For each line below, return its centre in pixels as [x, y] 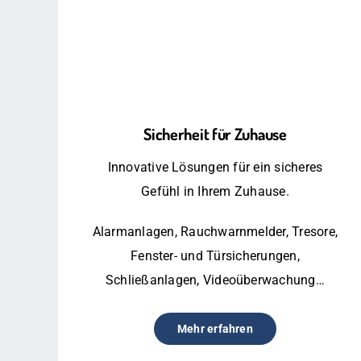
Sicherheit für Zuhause [215, 133]
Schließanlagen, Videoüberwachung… [215, 280]
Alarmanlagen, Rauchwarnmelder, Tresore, [215, 231]
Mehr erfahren [215, 328]
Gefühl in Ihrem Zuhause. [215, 191]
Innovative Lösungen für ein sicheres [215, 167]
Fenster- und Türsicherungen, [215, 255]
